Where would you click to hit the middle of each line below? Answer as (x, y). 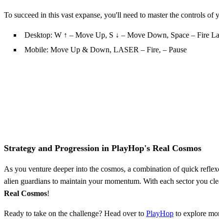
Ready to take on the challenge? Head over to (75, 213)
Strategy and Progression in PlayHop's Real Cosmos (103, 148)
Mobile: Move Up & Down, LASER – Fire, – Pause (106, 49)
